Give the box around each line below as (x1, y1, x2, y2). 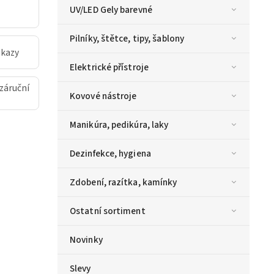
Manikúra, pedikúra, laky (70, 117, 169, 131)
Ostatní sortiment (70, 204, 146, 218)
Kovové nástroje (70, 89, 137, 103)
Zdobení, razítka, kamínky (70, 175, 177, 189)
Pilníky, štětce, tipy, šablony (70, 31, 184, 45)
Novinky (70, 232, 103, 246)
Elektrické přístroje (70, 60, 149, 74)
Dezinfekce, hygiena (70, 146, 151, 160)
